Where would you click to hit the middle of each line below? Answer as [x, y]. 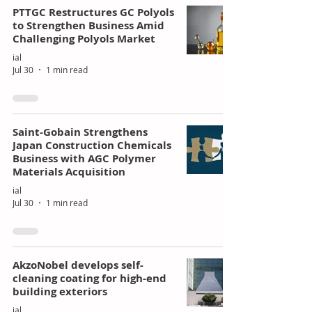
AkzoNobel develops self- [78, 265]
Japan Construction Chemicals [92, 145]
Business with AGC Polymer [84, 158]
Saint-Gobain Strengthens [80, 132]
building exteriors [60, 291]
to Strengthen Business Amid [88, 25]
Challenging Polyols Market [84, 38]
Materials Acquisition [69, 171]
